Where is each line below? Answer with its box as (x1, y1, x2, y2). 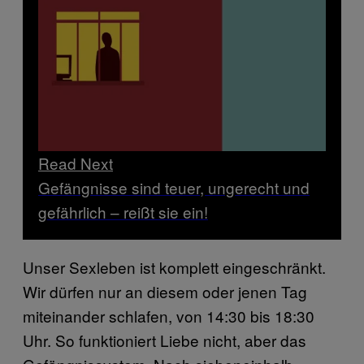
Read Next (38, 151, 113, 174)
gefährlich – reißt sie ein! (38, 200, 208, 223)
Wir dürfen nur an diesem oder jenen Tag (23, 279, 307, 302)
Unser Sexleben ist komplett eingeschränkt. (23, 255, 326, 278)
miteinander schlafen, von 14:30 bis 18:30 (23, 304, 314, 327)
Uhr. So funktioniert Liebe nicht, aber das (23, 328, 306, 351)
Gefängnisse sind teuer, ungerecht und (38, 175, 310, 198)
